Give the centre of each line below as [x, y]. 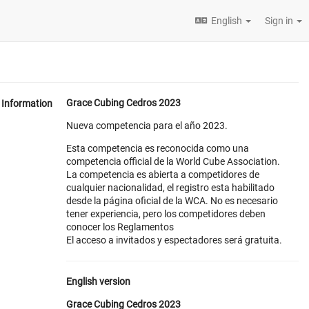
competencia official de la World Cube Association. [173, 161]
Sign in [280, 21]
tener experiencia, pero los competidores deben [166, 214]
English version [98, 281]
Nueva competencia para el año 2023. [147, 126]
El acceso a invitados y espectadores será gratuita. [174, 240]
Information [27, 103]
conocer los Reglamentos [120, 227]
